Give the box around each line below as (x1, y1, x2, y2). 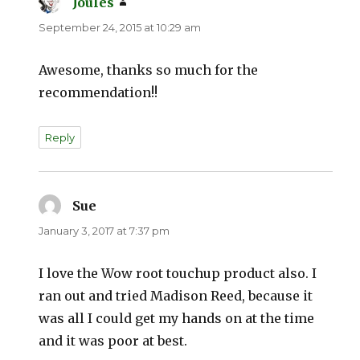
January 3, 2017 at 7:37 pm (39, 224, 170, 238)
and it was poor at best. (39, 333, 188, 350)
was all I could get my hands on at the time (39, 310, 315, 327)
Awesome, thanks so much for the (39, 62, 259, 79)
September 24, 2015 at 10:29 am (39, 21, 202, 35)
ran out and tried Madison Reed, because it (39, 288, 313, 305)
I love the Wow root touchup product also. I (39, 265, 317, 282)
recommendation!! (39, 84, 158, 101)
